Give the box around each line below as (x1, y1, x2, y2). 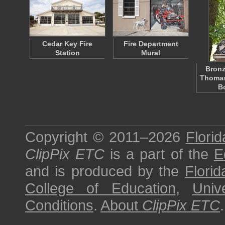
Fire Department (123, 40, 178, 48)
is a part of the (104, 146, 214, 162)
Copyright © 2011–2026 (25, 129, 186, 145)
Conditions (25, 197, 93, 213)
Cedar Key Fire (42, 40, 92, 48)
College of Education (25, 180, 176, 196)
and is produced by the (25, 163, 185, 179)
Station (55, 49, 80, 57)
